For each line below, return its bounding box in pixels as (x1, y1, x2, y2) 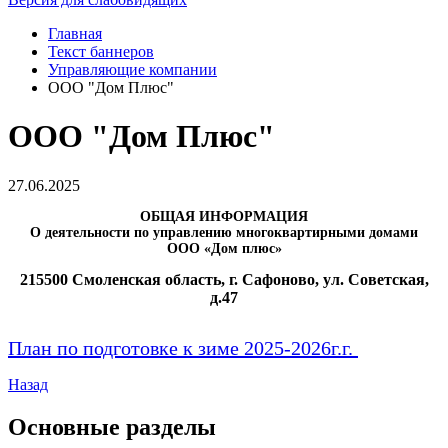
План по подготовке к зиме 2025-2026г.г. (8, 336, 358, 359)
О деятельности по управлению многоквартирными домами (30, 224, 418, 240)
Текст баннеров (48, 43, 154, 60)
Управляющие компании (48, 61, 217, 78)
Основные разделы (8, 413, 216, 440)
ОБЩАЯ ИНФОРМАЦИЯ (140, 208, 308, 224)
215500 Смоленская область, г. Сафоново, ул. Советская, (19, 270, 429, 288)
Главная (48, 25, 102, 42)
